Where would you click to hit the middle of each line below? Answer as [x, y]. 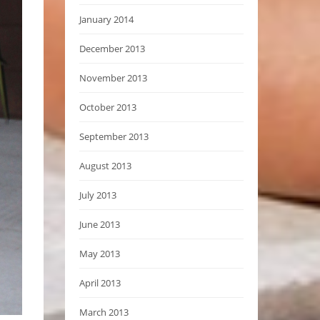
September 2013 [114, 136]
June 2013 [100, 224]
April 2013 [100, 282]
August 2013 [105, 165]
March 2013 [104, 312]
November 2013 [113, 77]
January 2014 [106, 19]
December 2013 [112, 48]
